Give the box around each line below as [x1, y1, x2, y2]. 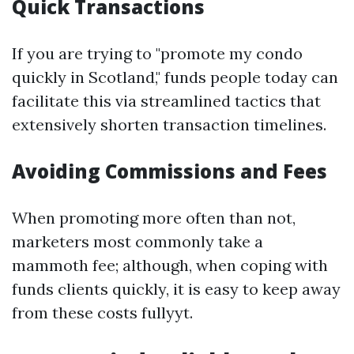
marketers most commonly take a [12, 232, 263, 251]
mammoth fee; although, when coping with [12, 255, 328, 275]
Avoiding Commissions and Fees [12, 158, 327, 184]
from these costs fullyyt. [12, 303, 193, 322]
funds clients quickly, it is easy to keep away [12, 279, 341, 299]
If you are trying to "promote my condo [12, 43, 303, 63]
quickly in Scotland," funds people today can [12, 67, 338, 87]
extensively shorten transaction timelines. [12, 115, 326, 134]
